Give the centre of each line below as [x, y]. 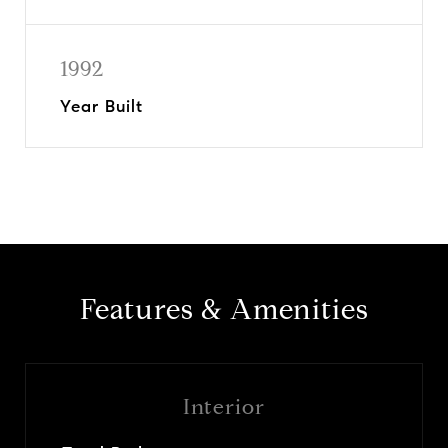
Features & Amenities [224, 309]
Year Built [101, 106]
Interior [224, 406]
